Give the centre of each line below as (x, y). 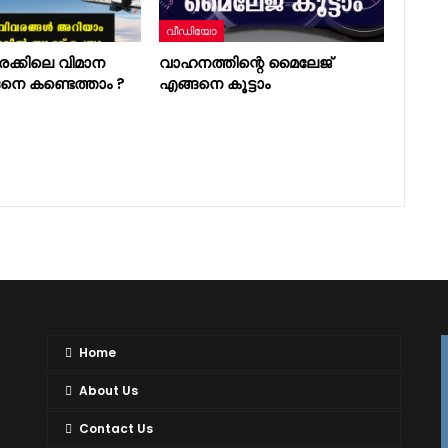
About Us (109, 390)
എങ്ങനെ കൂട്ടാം (215, 83)
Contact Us (116, 428)
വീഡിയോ (192, 30)
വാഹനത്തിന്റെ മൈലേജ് (246, 62)
